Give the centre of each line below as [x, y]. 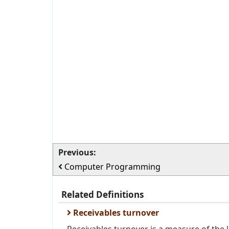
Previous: [77, 152]
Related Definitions [102, 194]
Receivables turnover [115, 213]
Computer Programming [112, 167]
